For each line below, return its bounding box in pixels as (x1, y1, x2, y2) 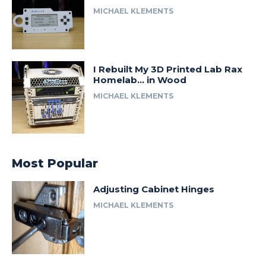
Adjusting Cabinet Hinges (93, 183, 215, 195)
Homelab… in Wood (93, 74, 187, 85)
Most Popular (12, 156, 98, 171)
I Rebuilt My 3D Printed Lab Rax (93, 63, 243, 75)
